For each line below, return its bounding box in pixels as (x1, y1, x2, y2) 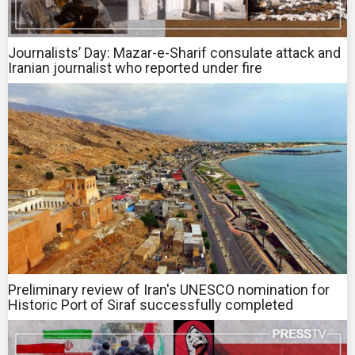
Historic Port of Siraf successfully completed (8, 296, 293, 313)
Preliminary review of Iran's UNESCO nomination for (8, 281, 330, 298)
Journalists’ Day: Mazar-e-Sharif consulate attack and (8, 44, 341, 62)
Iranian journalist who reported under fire (8, 59, 262, 77)
